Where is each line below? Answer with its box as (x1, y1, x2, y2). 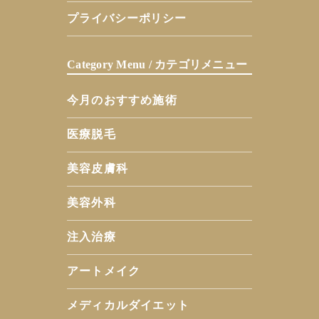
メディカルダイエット (67, 299, 189, 312)
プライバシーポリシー (67, 12, 187, 25)
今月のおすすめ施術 (67, 94, 177, 107)
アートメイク (67, 265, 141, 278)
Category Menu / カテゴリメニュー (67, 58, 248, 71)
